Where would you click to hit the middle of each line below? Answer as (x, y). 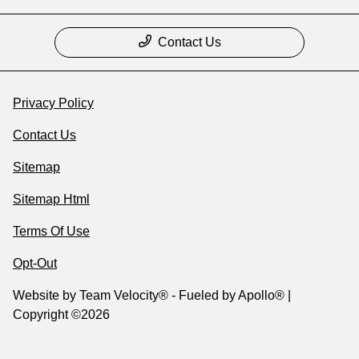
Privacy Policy (53, 103)
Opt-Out (35, 264)
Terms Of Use (51, 232)
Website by (46, 296)
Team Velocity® (124, 296)
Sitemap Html (51, 200)
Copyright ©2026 (61, 315)
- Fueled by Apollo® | (230, 296)
